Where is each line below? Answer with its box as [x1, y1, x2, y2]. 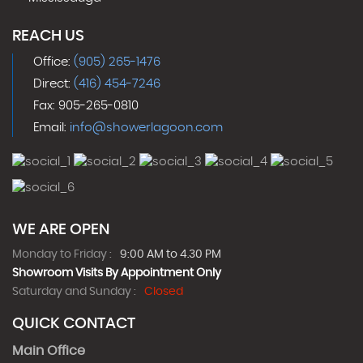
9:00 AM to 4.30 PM [120, 248, 221, 260]
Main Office [12, 344, 85, 357]
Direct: [33, 77, 74, 90]
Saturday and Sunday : [12, 285, 136, 297]
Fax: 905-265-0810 [33, 99, 139, 112]
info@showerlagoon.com [70, 121, 223, 134]
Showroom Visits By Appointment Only [12, 267, 221, 279]
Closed [144, 285, 183, 297]
